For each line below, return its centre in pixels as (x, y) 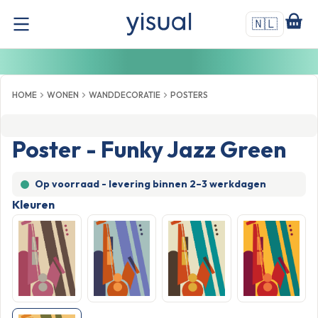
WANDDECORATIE (125, 95)
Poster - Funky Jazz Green (149, 149)
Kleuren (33, 204)
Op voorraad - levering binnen (112, 184)
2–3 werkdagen (228, 184)
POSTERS (189, 95)
